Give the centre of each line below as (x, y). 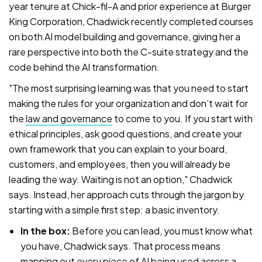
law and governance (69, 119)
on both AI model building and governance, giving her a (125, 37)
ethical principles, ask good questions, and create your (125, 134)
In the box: (45, 231)
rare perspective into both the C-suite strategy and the (129, 52)
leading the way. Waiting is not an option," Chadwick (120, 180)
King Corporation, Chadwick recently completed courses (131, 22)
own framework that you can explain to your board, (118, 149)
